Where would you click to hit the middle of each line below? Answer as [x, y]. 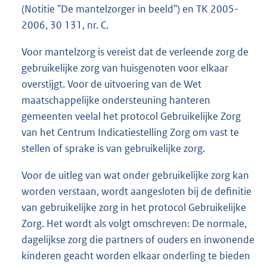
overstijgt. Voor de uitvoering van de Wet [111, 84]
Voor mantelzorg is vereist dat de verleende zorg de [135, 52]
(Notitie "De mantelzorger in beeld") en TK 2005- [130, 9]
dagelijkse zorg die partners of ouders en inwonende [138, 240]
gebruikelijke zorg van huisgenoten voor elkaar [125, 68]
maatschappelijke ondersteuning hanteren [116, 100]
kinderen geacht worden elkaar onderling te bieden [136, 256]
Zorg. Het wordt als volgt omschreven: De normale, [134, 224]
